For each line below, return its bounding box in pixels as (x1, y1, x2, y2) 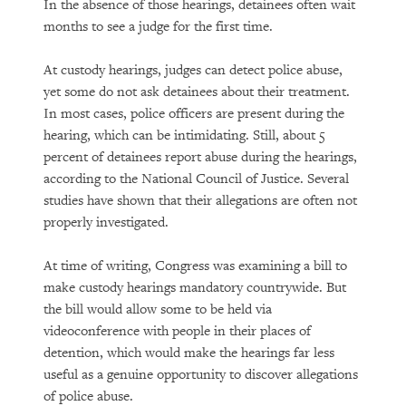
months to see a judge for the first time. (43, 18, 280, 35)
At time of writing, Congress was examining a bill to (43, 257, 347, 275)
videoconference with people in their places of (43, 323, 311, 340)
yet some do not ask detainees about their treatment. (43, 83, 350, 101)
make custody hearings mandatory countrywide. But (43, 279, 346, 296)
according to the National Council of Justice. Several (43, 170, 349, 188)
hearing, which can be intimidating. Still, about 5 (43, 127, 325, 144)
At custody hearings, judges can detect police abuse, (43, 62, 343, 79)
